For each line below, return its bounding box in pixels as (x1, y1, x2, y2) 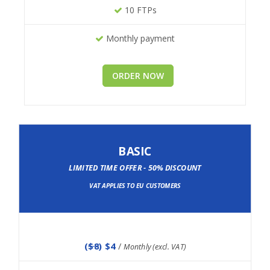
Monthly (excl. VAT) (124, 241, 186, 251)
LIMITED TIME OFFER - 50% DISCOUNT (69, 162, 201, 174)
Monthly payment (104, 33, 175, 45)
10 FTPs (122, 4, 157, 16)
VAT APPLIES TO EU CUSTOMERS (89, 181, 181, 190)
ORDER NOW (111, 70, 164, 82)
